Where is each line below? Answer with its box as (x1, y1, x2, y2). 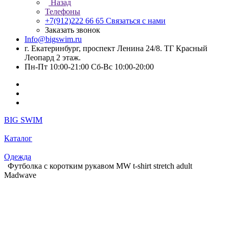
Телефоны (45, 7, 80, 16)
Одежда (4, 152, 31, 161)
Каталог (4, 134, 32, 143)
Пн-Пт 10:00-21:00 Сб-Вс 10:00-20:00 (25, 62, 154, 71)
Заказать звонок (45, 26, 100, 34)
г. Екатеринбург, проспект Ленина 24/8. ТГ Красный (25, 44, 208, 53)
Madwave (4, 171, 36, 179)
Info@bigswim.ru (25, 35, 82, 43)
